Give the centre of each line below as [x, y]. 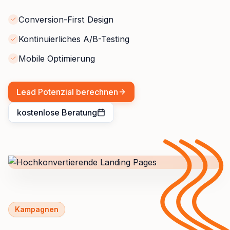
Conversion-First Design [66, 20]
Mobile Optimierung [57, 59]
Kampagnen [37, 209]
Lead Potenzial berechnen [67, 92]
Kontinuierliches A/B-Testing [74, 39]
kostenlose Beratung [57, 113]
